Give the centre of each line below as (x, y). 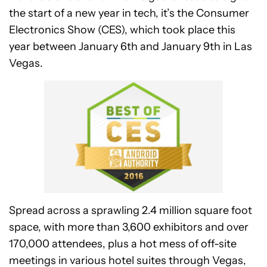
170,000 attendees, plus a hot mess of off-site (123, 244)
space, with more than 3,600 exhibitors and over (129, 227)
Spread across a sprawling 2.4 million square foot (131, 210)
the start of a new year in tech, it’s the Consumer (129, 13)
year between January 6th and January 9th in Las (131, 46)
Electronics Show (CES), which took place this (122, 30)
